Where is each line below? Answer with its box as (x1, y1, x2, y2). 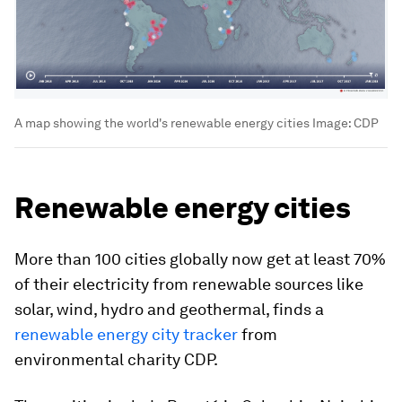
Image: (310, 115, 354, 130)
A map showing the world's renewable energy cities (14, 115, 310, 130)
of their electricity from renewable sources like (14, 274, 363, 293)
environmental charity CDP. (14, 349, 218, 369)
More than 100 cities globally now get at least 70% (14, 249, 386, 268)
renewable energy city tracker (14, 324, 238, 344)
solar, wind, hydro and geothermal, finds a (14, 299, 324, 319)
